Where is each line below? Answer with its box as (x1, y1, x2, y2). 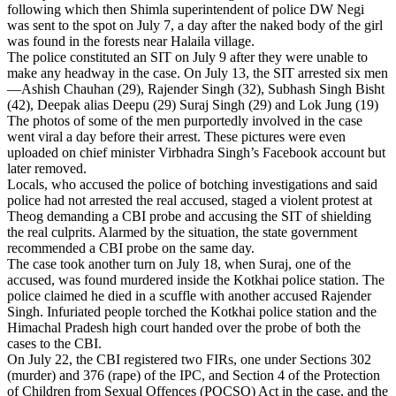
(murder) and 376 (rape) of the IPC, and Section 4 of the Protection (7, 367, 380, 383)
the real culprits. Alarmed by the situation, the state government (7, 224, 357, 240)
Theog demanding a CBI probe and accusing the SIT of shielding (7, 208, 371, 224)
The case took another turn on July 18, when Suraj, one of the (7, 255, 351, 271)
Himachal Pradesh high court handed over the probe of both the (7, 319, 361, 335)
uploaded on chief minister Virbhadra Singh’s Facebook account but (7, 144, 385, 160)
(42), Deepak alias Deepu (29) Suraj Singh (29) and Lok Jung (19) (7, 96, 378, 112)
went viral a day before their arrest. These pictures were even (7, 128, 346, 144)
